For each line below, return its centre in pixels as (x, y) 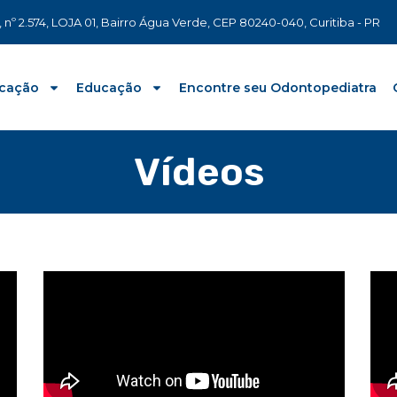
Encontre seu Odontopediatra (278, 87)
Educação (109, 87)
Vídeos (198, 172)
